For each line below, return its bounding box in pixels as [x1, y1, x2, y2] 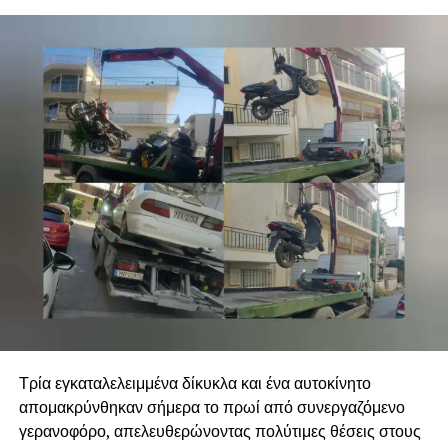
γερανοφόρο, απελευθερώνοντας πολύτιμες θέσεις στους [18, 419, 421, 442]
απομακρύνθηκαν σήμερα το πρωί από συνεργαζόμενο [18, 395, 405, 418]
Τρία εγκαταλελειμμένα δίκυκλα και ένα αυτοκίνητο [18, 371, 371, 394]
